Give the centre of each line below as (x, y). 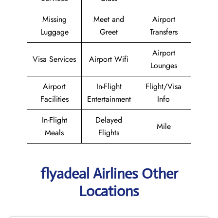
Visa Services (54, 59)
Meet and (109, 19)
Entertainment (109, 99)
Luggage (54, 32)
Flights (109, 133)
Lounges (163, 65)
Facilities (54, 99)
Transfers (163, 32)
